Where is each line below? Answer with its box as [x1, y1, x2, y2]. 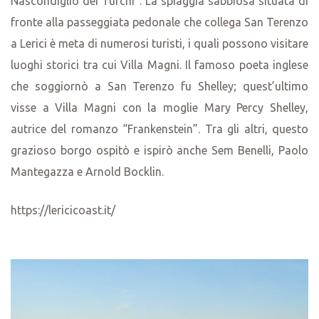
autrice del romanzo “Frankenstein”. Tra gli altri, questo [11, 122, 308, 135]
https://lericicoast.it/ [11, 203, 115, 216]
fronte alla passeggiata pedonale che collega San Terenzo [11, 15, 308, 28]
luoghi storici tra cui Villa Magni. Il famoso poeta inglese [11, 58, 308, 71]
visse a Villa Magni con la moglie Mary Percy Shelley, [11, 100, 308, 114]
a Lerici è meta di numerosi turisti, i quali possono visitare [11, 36, 308, 50]
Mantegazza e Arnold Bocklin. [11, 164, 164, 178]
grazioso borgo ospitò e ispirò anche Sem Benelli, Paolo [11, 143, 308, 157]
